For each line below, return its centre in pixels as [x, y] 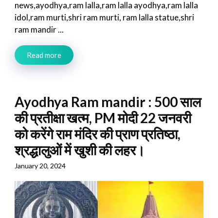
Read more [44, 55]
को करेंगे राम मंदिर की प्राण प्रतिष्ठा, [98, 134]
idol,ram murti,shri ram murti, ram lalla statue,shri [104, 17]
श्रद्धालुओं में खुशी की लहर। [80, 150]
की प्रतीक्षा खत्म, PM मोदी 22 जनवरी [103, 118]
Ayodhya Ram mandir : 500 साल [108, 101]
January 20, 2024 [40, 165]
